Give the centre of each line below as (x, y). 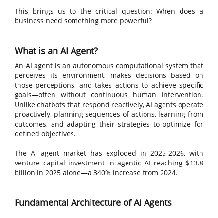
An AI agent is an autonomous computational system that (109, 65)
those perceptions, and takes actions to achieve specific (109, 85)
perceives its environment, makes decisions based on (109, 75)
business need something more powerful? (83, 21)
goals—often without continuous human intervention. (109, 95)
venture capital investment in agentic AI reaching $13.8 (109, 163)
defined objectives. (45, 134)
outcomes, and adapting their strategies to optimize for (109, 124)
